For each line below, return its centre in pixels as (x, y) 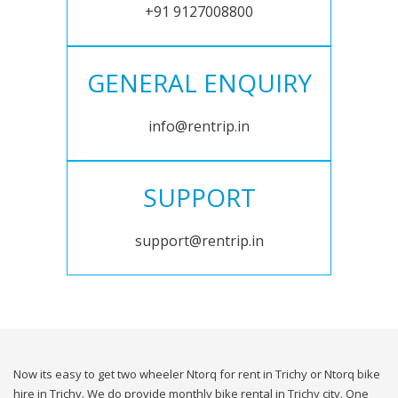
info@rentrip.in (199, 127)
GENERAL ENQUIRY (199, 83)
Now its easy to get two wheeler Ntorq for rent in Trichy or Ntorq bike (197, 374)
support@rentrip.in (199, 241)
